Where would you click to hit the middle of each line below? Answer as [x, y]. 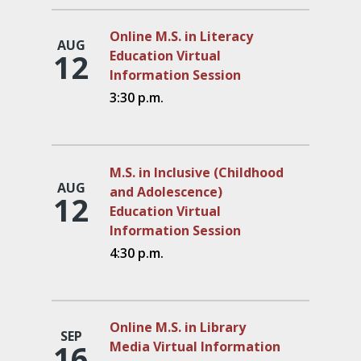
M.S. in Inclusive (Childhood [197, 172]
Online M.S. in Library [178, 328]
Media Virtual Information [195, 347]
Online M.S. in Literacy [181, 37]
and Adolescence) [166, 191]
